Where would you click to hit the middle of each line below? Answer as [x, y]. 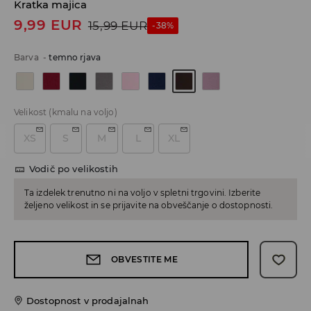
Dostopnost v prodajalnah [88, 301]
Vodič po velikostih [74, 169]
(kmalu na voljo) [83, 112]
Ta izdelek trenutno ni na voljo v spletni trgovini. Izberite [143, 193]
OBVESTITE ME [144, 260]
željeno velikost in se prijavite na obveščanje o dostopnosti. [149, 205]
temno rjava [75, 58]
